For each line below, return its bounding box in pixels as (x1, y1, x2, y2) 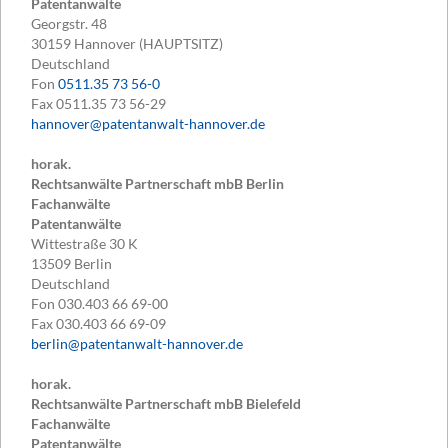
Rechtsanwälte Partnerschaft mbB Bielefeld (31, 395, 301, 413)
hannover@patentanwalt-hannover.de (31, 115, 265, 133)
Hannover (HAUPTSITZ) (74, 35, 223, 53)
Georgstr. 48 (31, 15, 107, 33)
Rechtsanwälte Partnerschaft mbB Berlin (31, 175, 284, 193)
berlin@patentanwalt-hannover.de (31, 335, 243, 353)
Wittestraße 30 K (31, 235, 138, 253)
